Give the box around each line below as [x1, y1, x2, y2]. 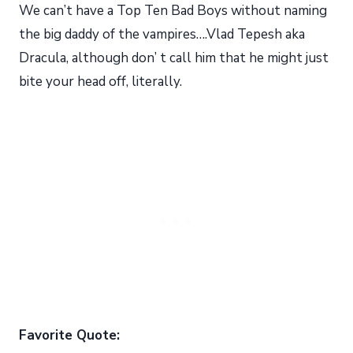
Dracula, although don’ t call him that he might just [19, 48, 329, 67]
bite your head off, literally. [19, 72, 182, 91]
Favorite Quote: [19, 325, 120, 344]
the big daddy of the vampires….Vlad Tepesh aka [19, 24, 305, 43]
